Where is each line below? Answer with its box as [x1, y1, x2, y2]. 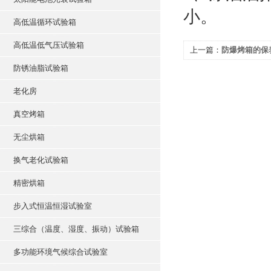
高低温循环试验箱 [13, 18, 76, 27]
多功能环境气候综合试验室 [13, 247, 108, 256]
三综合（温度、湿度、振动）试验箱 [13, 224, 139, 233]
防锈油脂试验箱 [13, 64, 68, 73]
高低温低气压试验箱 [13, 41, 84, 50]
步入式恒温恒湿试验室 [13, 201, 92, 211]
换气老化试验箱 [13, 155, 68, 165]
